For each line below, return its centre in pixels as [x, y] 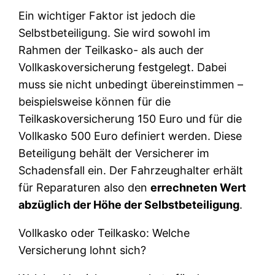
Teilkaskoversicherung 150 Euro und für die [130, 118]
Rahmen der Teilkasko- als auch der [111, 50]
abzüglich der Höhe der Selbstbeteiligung [129, 204]
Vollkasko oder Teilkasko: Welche [104, 233]
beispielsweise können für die [95, 101]
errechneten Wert [199, 187]
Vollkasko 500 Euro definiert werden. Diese [130, 136]
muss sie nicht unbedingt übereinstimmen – [131, 84]
